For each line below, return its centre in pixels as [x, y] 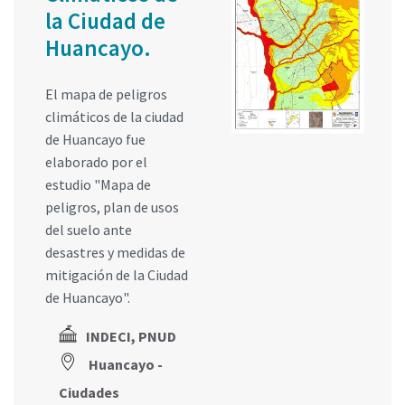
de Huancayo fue [95, 139]
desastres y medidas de [115, 252]
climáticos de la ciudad [114, 116]
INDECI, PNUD [131, 336]
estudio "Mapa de [98, 184]
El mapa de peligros [106, 94]
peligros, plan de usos [112, 207]
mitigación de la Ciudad [117, 274]
